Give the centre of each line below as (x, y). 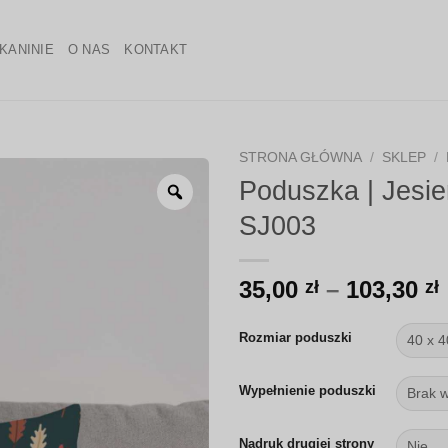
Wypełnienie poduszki (307, 390)
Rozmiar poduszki (295, 337)
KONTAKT (156, 49)
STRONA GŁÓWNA (300, 157)
